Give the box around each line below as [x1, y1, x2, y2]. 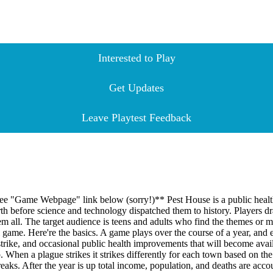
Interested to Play [97, 51, 175, 64]
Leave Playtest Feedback [82, 111, 191, 124]
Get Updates [109, 81, 164, 94]
